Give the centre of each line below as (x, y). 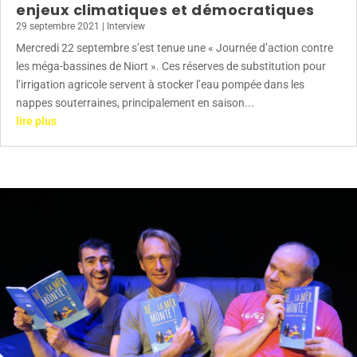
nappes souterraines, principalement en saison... (135, 103)
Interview (126, 27)
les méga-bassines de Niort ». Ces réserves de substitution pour (171, 67)
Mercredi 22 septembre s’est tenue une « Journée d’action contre (175, 48)
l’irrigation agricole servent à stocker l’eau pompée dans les (160, 85)
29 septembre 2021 (58, 27)
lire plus (36, 122)
